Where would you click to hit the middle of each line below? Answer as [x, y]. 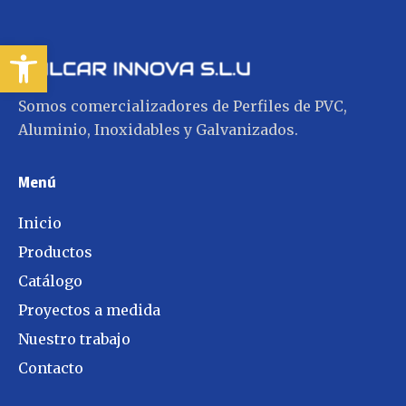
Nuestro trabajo [74, 339]
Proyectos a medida [89, 310]
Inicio [40, 223]
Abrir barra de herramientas [15, 53]
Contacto [51, 368]
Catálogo [50, 281]
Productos [55, 252]
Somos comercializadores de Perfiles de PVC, [183, 106]
